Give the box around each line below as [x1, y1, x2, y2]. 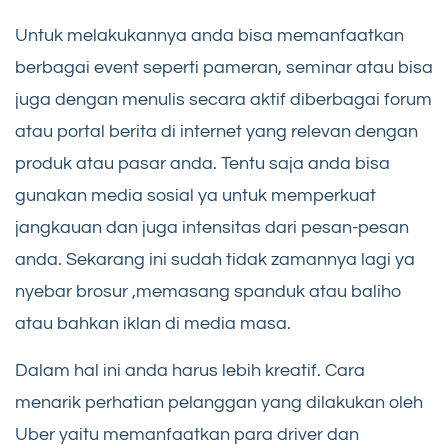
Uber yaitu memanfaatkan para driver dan [15, 424, 359, 444]
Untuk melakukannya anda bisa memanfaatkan [15, 25, 404, 45]
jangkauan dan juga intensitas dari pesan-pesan [15, 217, 409, 237]
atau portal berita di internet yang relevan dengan [15, 121, 418, 141]
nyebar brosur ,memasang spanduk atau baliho [15, 281, 402, 301]
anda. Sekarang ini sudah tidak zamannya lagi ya [15, 249, 415, 269]
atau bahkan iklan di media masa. [15, 313, 291, 333]
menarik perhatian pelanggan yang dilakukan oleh [15, 392, 423, 412]
